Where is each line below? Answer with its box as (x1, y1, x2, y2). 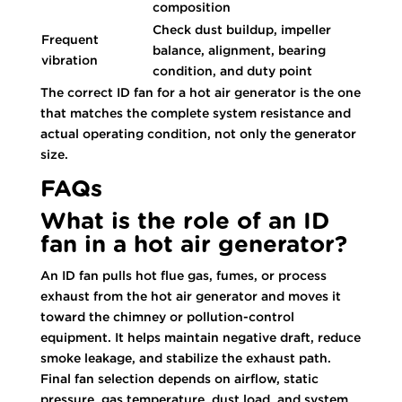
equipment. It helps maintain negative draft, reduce (39, 329, 361, 345)
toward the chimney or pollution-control (39, 309, 294, 324)
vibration (40, 52, 98, 67)
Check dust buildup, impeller (152, 22, 331, 37)
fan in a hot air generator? (39, 232, 347, 257)
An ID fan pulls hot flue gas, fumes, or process (39, 267, 327, 283)
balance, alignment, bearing (152, 42, 326, 57)
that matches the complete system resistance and (39, 105, 351, 120)
